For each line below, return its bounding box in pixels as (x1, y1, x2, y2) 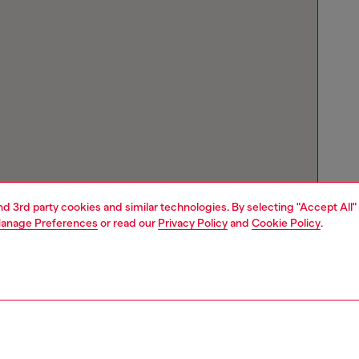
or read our (98, 216, 158, 229)
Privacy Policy (158, 216, 228, 229)
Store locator (26, 333, 115, 349)
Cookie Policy (252, 216, 321, 229)
